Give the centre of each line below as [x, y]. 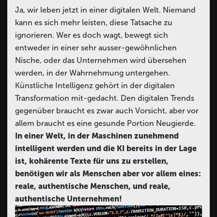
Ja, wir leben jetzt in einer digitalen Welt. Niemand [105, 10]
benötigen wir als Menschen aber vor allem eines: [108, 174]
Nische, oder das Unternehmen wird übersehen [101, 60]
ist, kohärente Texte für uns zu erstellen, [92, 161]
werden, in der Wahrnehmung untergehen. [93, 73]
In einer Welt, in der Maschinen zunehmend [97, 136]
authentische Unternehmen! [69, 199]
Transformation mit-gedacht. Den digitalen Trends [105, 98]
